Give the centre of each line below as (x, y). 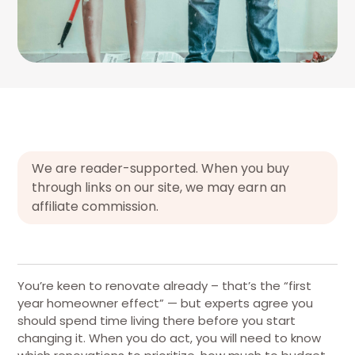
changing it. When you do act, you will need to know (169, 338)
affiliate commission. (95, 206)
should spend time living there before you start (157, 321)
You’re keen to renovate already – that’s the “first (164, 286)
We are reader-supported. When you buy (160, 168)
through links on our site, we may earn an (159, 187)
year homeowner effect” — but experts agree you (165, 303)
